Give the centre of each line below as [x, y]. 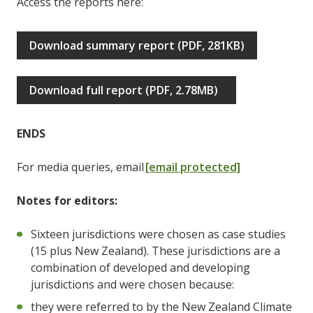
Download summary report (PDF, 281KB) [137, 46]
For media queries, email [81, 167]
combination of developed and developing [140, 268]
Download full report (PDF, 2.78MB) [126, 90]
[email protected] [193, 167]
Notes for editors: [67, 201]
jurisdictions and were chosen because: [134, 285]
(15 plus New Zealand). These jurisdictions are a [155, 251]
